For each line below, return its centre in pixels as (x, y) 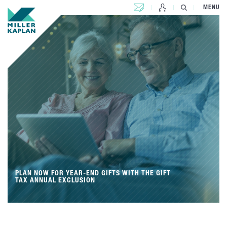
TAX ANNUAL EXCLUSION (55, 181)
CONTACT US (151, 5)
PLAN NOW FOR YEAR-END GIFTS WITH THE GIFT (93, 174)
